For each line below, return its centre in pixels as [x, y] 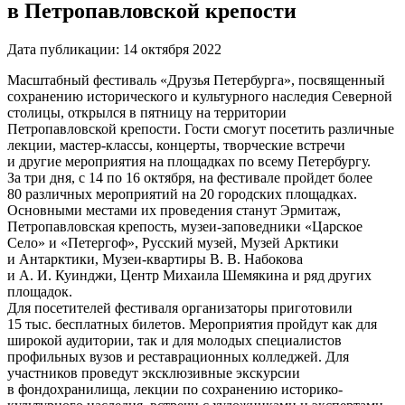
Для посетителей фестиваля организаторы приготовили [180, 307]
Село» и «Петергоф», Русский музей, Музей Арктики [173, 242]
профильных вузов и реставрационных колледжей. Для [178, 356]
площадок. [40, 291]
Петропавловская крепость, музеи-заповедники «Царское [185, 226]
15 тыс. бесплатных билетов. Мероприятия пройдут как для [192, 324]
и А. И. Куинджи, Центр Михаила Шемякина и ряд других [189, 275]
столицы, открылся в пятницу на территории [147, 112]
